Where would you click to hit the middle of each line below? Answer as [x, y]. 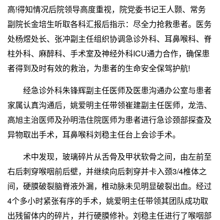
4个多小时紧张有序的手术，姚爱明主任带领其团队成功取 [108, 201]
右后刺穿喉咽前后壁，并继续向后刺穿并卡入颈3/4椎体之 [107, 171]
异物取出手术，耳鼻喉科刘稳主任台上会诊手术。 [94, 134]
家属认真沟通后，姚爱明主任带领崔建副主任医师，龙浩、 [110, 105]
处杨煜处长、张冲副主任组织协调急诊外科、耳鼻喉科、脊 [110, 39]
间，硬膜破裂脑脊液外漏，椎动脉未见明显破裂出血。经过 [110, 186]
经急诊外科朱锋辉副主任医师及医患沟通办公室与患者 [110, 90]
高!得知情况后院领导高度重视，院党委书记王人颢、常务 [107, 9]
